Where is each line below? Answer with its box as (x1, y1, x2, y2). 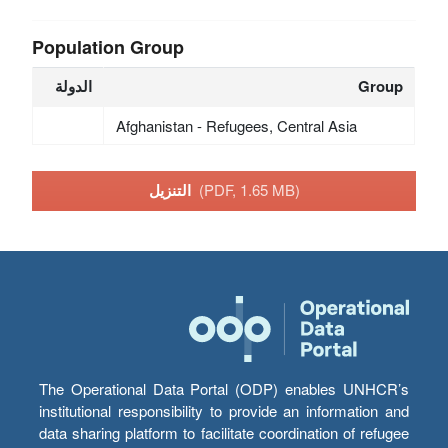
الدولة (55, 74, 93, 97)
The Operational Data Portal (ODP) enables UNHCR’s (39, 378, 409, 400)
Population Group (32, 33, 185, 60)
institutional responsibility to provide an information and (39, 400, 409, 422)
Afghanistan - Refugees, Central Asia (115, 114, 357, 136)
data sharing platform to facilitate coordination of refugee (39, 422, 409, 444)
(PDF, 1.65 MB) (198, 179, 300, 201)
